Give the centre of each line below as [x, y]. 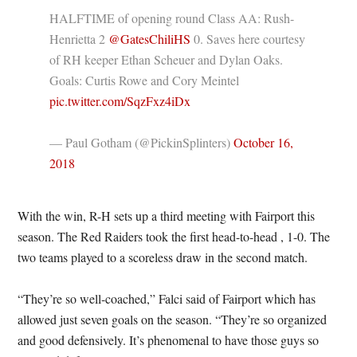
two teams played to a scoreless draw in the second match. [163, 257]
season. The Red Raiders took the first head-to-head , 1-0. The [174, 236]
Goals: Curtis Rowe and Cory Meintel [145, 80]
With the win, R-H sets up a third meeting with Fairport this [167, 216]
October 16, [264, 142]
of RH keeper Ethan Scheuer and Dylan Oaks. [167, 59]
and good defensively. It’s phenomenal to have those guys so [169, 340]
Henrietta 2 [79, 39]
